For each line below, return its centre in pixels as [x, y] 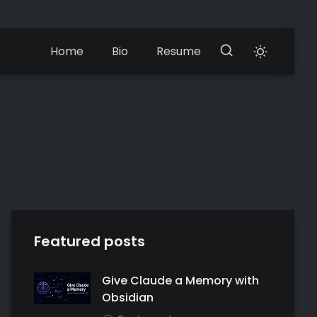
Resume [179, 51]
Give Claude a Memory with [180, 281]
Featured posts [90, 241]
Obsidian [128, 298]
